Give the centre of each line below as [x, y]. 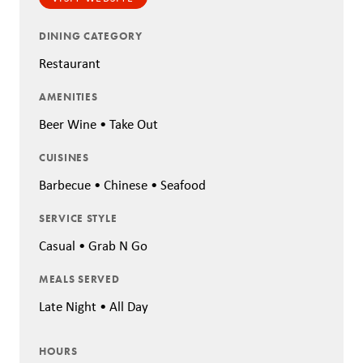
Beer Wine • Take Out [98, 124]
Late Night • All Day [94, 307]
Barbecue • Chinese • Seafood [122, 185]
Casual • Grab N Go [93, 246]
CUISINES [64, 157]
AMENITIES [68, 96]
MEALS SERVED [79, 279]
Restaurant [70, 64]
